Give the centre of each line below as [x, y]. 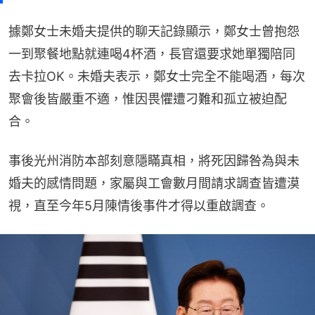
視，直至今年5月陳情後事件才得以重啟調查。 [139, 206]
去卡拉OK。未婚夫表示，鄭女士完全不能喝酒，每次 [157, 77]
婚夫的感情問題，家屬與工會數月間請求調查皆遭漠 [154, 184]
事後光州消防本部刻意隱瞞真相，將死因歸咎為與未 [154, 161]
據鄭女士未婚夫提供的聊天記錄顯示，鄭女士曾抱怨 [154, 32]
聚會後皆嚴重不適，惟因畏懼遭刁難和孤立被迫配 [148, 99]
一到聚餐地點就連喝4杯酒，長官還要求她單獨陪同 [152, 54]
